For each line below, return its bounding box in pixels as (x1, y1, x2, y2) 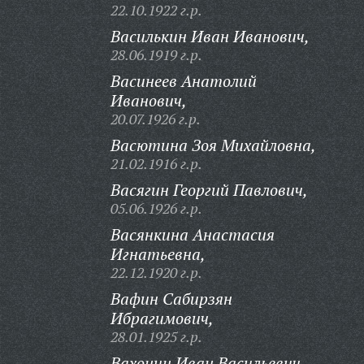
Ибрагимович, (110, 307, 214, 329)
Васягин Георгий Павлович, (110, 179, 308, 201)
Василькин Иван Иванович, (110, 25, 310, 47)
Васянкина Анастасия (110, 223, 275, 245)
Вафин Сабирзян (110, 288, 232, 310)
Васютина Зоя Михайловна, (110, 134, 316, 156)
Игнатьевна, (110, 243, 206, 265)
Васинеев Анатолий (110, 70, 257, 92)
